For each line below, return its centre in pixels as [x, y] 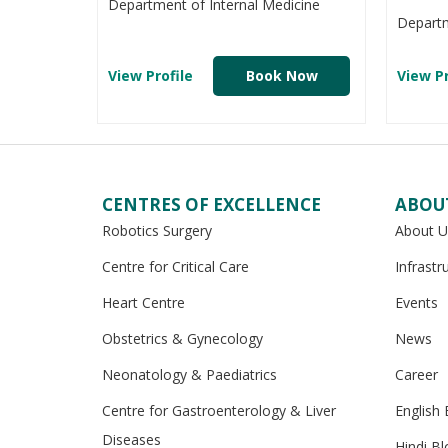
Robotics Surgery [157, 230]
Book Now [281, 75]
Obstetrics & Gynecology [182, 338]
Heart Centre [143, 302]
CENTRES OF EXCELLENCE [211, 204]
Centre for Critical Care [175, 266]
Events [416, 302]
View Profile [151, 75]
